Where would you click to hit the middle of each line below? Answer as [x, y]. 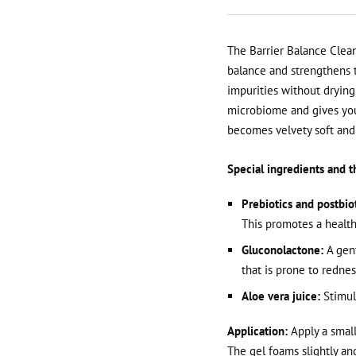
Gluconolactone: [283, 250]
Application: [257, 331]
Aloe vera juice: [281, 296]
